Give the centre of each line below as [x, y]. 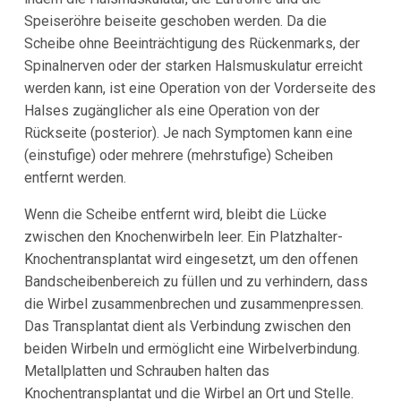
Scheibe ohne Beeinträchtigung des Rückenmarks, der [192, 43]
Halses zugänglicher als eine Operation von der [171, 110]
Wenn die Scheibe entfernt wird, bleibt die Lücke [175, 214]
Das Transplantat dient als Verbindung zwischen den [187, 326]
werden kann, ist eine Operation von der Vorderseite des [200, 88]
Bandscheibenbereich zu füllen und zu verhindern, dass [196, 281]
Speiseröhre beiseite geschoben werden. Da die [175, 21]
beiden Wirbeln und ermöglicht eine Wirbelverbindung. [192, 348]
